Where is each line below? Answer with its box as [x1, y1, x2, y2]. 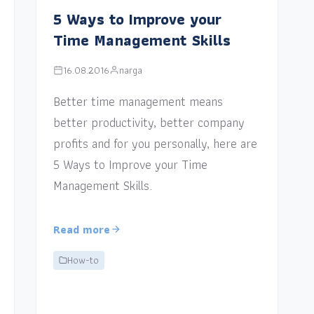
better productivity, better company [53, 111, 245, 132]
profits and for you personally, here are [53, 132, 258, 153]
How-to [67, 252, 100, 268]
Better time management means [53, 90, 224, 111]
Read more [53, 220, 111, 238]
